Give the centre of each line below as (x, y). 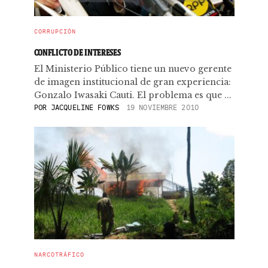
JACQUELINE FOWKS (83, 107)
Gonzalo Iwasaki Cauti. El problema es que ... (133, 95)
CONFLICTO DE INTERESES (77, 52)
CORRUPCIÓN (55, 31)
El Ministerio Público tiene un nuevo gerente (133, 69)
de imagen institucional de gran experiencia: (132, 82)
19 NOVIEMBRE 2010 (162, 107)
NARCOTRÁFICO (59, 255)
